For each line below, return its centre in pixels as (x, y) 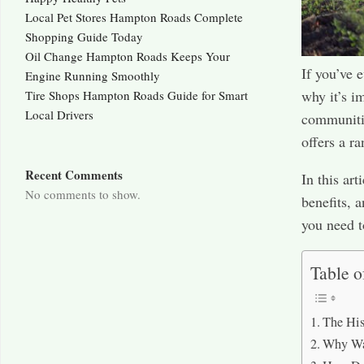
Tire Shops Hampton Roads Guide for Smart (136, 95)
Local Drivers (59, 115)
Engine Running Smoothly (93, 76)
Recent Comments (74, 175)
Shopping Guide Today (84, 37)
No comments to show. (83, 195)
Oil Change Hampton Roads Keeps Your (128, 56)
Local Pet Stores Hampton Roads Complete (134, 17)
